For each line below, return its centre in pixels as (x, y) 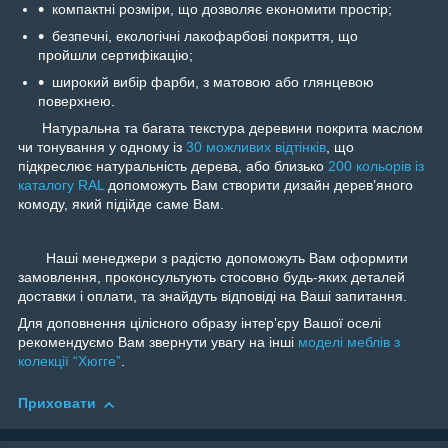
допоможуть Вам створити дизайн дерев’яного (258, 185)
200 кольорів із (376, 166)
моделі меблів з (349, 342)
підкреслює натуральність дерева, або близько (173, 166)
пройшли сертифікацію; (115, 55)
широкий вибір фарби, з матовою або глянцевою (213, 82)
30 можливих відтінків (256, 147)
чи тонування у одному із (102, 147)
